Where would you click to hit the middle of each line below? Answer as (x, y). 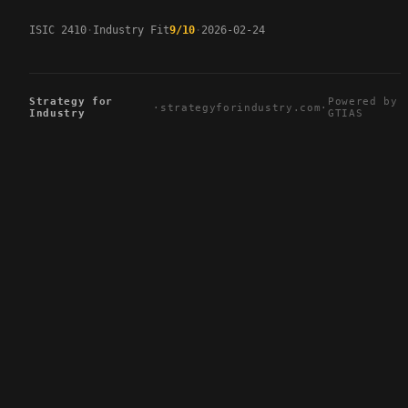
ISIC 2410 (58, 31)
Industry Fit (131, 31)
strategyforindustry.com (241, 107)
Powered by (363, 102)
